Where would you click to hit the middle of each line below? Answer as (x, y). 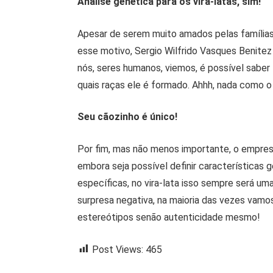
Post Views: (118, 249)
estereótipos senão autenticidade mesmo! (169, 218)
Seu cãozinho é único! (128, 117)
